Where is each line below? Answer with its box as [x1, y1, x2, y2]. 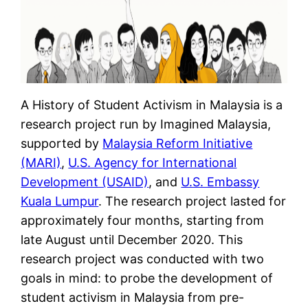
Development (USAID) [21, 175, 149, 190]
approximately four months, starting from [21, 213, 265, 228]
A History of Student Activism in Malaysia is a [21, 98, 283, 113]
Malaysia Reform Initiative [102, 136, 253, 151]
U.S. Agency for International [68, 155, 237, 170]
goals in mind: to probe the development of [21, 271, 274, 286]
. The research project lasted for [98, 194, 287, 209]
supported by [21, 136, 103, 151]
